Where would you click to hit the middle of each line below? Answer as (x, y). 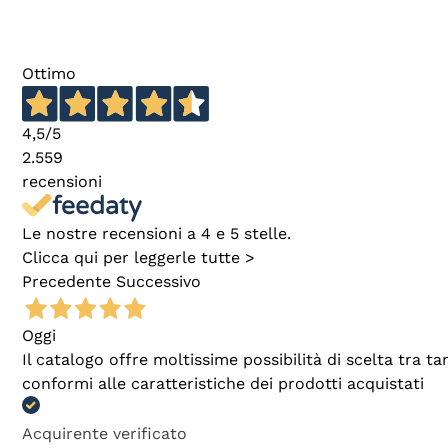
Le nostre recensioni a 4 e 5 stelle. (156, 234)
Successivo (158, 282)
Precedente (66, 282)
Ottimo (49, 73)
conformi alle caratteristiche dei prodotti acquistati (223, 384)
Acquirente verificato (104, 434)
